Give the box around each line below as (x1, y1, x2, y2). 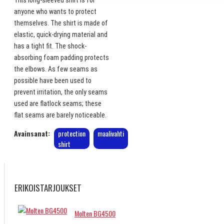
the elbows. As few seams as (14, 64, 97, 73)
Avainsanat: (14, 127, 50, 138)
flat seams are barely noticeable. (14, 110, 106, 119)
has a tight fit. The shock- (14, 41, 86, 50)
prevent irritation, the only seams (14, 87, 107, 96)
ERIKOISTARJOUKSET (14, 181, 81, 194)
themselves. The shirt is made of (14, 18, 108, 27)
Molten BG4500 (74, 207, 115, 218)
